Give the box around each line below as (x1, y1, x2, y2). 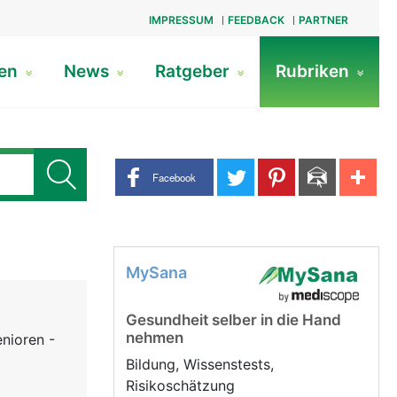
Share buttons (113, 159, 206, 177)
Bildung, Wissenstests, (126, 355, 274, 373)
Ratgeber (154, 61, 234, 82)
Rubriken (275, 61, 354, 82)
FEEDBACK (227, 13, 284, 27)
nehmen (126, 329, 183, 346)
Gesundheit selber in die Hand (126, 311, 341, 329)
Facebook (152, 169, 196, 184)
